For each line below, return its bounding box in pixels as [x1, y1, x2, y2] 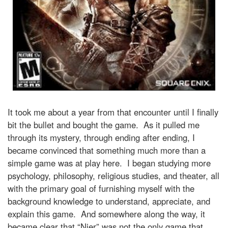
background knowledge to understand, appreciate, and [8, 194, 210, 207]
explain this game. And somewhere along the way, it [8, 207, 205, 220]
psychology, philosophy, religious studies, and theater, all [8, 169, 219, 182]
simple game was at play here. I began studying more [8, 156, 211, 169]
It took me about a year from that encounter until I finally [8, 105, 218, 118]
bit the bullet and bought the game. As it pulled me [8, 118, 199, 131]
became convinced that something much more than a [8, 144, 206, 156]
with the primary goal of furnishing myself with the [8, 182, 194, 194]
